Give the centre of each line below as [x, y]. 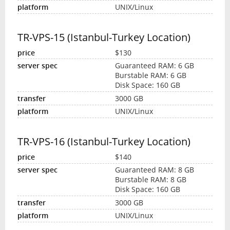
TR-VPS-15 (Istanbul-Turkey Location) [104, 37]
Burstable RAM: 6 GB [151, 75]
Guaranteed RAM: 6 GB [155, 66]
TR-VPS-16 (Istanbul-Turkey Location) [104, 141]
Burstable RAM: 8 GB [151, 180]
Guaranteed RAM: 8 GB [155, 170]
